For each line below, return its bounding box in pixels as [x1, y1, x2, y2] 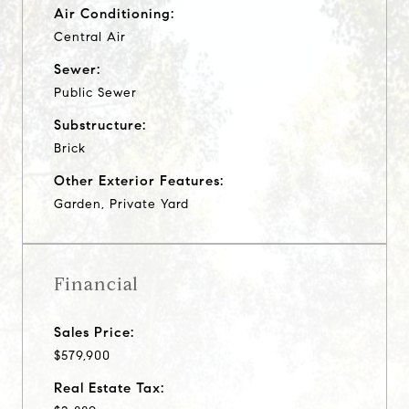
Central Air [54, 28, 126, 45]
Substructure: [54, 116, 146, 133]
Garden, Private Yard [54, 195, 189, 212]
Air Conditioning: [54, 5, 174, 22]
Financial [54, 272, 139, 296]
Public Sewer [54, 84, 137, 100]
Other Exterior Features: [54, 172, 224, 189]
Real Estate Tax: [54, 379, 164, 396]
